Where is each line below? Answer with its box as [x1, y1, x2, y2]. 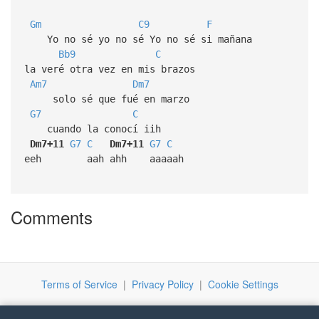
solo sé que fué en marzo [23, 93, 189, 105]
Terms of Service [41, 277, 117, 292]
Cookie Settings [207, 277, 278, 292]
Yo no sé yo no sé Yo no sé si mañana [23, 33, 252, 45]
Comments [11, 204, 93, 230]
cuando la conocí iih [23, 122, 161, 135]
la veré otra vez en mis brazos [23, 63, 195, 75]
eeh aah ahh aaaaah [23, 152, 184, 164]
